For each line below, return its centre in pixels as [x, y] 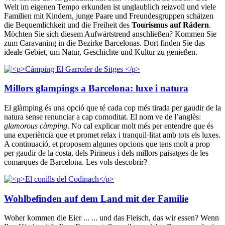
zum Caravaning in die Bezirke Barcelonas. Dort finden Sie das [104, 43]
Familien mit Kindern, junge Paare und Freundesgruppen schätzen [109, 16]
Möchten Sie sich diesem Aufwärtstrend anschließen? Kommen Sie [110, 34]
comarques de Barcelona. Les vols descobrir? [77, 162]
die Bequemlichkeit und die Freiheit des [68, 25]
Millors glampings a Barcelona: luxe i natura [96, 88]
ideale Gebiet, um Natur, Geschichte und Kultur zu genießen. [102, 52]
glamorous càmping [36, 126]
